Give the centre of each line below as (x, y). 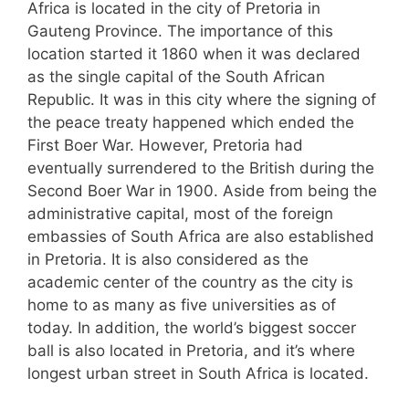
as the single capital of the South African (176, 77)
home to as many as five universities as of (182, 305)
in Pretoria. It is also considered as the (168, 260)
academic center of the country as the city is (190, 283)
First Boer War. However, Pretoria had (165, 146)
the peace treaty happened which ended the (191, 123)
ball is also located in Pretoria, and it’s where (191, 351)
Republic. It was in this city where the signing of (202, 100)
